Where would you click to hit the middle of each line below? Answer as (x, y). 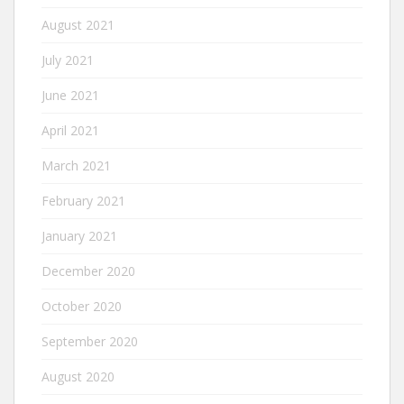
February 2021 (83, 200)
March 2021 (76, 165)
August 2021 (78, 24)
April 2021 (70, 130)
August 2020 (78, 376)
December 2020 (88, 271)
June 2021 (70, 95)
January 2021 (79, 235)
